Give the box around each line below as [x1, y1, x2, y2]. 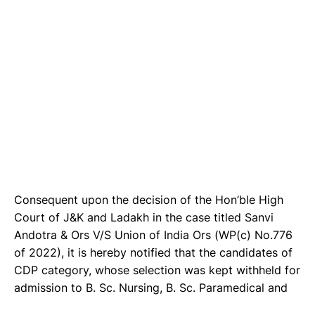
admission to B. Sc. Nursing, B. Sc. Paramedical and [14, 281, 288, 295]
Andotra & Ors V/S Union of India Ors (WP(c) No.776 [14, 228, 292, 243]
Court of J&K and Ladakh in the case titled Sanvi [14, 210, 274, 225]
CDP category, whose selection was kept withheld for [14, 263, 300, 278]
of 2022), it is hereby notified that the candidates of [14, 245, 292, 260]
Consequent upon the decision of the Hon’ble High [14, 193, 283, 207]
